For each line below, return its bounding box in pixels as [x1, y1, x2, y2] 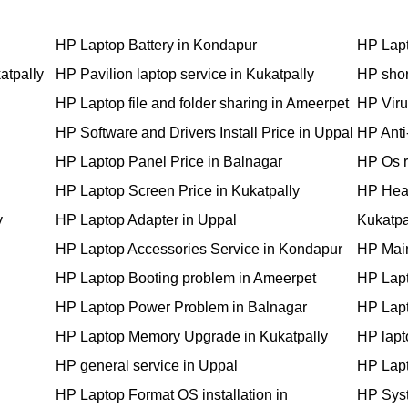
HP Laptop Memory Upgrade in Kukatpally [56, 329, 328, 345]
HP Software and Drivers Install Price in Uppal [56, 125, 353, 141]
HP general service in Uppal [56, 358, 238, 374]
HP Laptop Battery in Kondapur [56, 37, 257, 54]
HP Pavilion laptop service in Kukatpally [56, 66, 314, 83]
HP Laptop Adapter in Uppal [56, 212, 237, 229]
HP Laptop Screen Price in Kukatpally [56, 183, 300, 199]
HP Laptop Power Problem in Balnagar [56, 300, 307, 316]
